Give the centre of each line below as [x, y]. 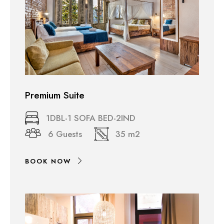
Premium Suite [55, 95]
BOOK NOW [48, 161]
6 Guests [65, 134]
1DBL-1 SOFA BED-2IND [91, 118]
